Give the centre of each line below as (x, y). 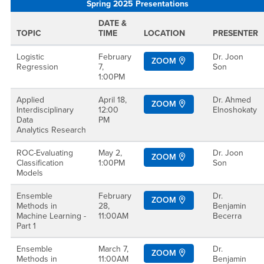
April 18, (113, 100)
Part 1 (26, 226)
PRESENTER (235, 33)
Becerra (227, 216)
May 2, (110, 153)
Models (30, 173)
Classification (40, 163)
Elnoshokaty (235, 110)
